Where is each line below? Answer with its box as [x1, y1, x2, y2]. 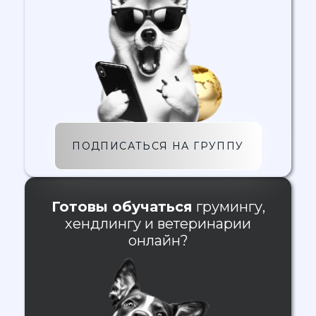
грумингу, [192, 198, 265, 216]
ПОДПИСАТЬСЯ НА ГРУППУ [72, 140, 244, 153]
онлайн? [128, 232, 188, 250]
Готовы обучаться [51, 198, 193, 216]
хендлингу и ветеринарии [65, 215, 251, 233]
